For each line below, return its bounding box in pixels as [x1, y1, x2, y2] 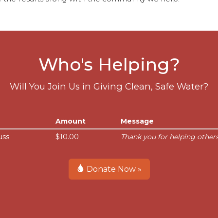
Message [121, 117, 154, 126]
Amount [55, 117, 86, 126]
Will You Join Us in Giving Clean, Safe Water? [10, 81, 208, 92]
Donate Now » [84, 164, 142, 174]
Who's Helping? [38, 54, 180, 75]
